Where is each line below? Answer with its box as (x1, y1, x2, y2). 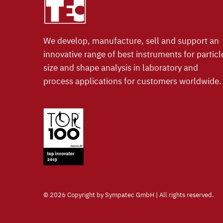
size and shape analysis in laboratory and (43, 62, 198, 73)
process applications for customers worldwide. (43, 75, 222, 87)
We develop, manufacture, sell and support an (43, 35, 219, 46)
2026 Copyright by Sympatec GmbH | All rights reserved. (50, 190, 214, 199)
